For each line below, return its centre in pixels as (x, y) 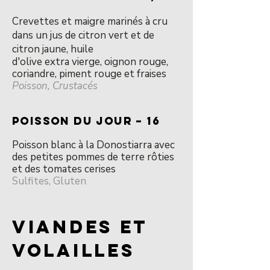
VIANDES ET (80, 227)
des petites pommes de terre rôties (93, 157)
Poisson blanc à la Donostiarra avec (93, 145)
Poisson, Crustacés (55, 86)
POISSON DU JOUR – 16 (86, 121)
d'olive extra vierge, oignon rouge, (90, 62)
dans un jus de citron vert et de (83, 35)
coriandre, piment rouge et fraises (89, 74)
